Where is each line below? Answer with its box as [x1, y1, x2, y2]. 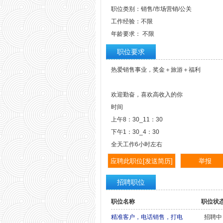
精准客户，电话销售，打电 [111, 214, 183, 221]
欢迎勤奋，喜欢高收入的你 [111, 91, 183, 98]
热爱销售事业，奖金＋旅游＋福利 [111, 66, 201, 73]
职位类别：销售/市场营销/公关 [111, 5, 192, 12]
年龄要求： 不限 [111, 30, 154, 37]
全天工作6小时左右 [111, 141, 162, 148]
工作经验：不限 [111, 18, 153, 25]
